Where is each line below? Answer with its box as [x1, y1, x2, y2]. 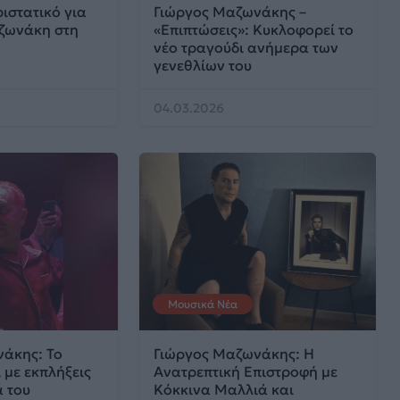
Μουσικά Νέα [168, 296, 238, 311]
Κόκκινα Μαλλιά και [154, 379, 295, 398]
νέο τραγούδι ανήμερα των [154, 38, 339, 57]
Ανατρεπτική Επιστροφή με [154, 362, 338, 380]
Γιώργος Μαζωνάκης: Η [154, 344, 315, 362]
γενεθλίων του [154, 56, 253, 75]
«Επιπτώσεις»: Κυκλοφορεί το [154, 21, 354, 39]
